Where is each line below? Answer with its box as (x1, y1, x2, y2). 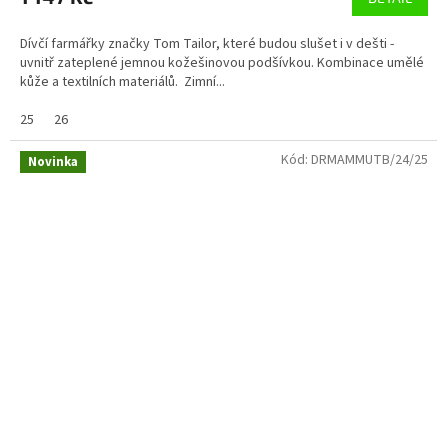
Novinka (28, 152, 78, 171)
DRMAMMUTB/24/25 (311, 149, 428, 170)
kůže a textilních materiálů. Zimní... (20, 71, 225, 92)
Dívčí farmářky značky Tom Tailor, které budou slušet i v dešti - (20, 33, 397, 54)
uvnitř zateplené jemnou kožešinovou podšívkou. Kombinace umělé (20, 52, 424, 73)
